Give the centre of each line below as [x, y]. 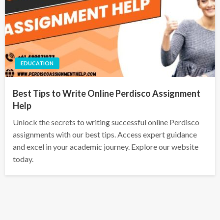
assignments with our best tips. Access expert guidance [105, 135]
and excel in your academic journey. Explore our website [106, 147]
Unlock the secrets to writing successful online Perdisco [106, 122]
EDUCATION [37, 63]
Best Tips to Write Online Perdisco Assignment [107, 94]
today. [23, 159]
